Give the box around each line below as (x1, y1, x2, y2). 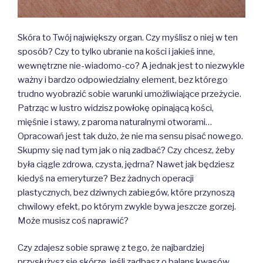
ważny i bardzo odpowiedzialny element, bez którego (18, 74, 228, 85)
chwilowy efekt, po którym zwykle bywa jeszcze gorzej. (18, 201, 236, 212)
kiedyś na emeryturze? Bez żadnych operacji (18, 173, 194, 184)
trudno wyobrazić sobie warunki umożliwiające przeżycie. (18, 88, 241, 99)
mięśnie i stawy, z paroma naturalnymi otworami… (18, 116, 212, 127)
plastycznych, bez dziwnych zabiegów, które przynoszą (18, 187, 235, 198)
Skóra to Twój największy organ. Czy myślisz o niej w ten (18, 32, 238, 43)
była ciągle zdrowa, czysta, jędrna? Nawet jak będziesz (18, 159, 234, 170)
